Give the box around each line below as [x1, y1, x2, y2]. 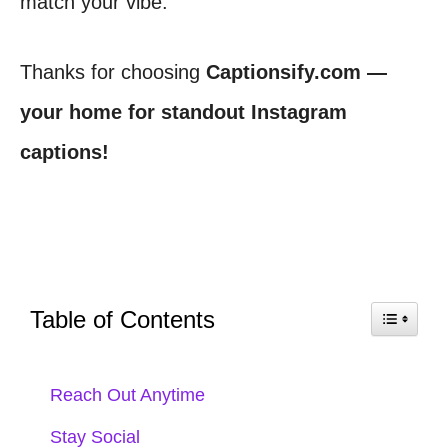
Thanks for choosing [20, 61, 206, 83]
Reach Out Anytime [50, 385, 205, 405]
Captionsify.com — [206, 61, 387, 83]
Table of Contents [30, 306, 215, 333]
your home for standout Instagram [20, 101, 347, 123]
